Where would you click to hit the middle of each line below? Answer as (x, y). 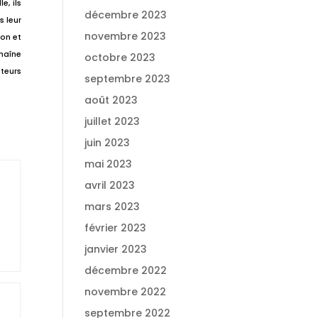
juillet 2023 (113, 121)
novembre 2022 (126, 292)
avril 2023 (110, 185)
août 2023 (111, 100)
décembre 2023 (126, 15)
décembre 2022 (126, 270)
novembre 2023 (126, 36)
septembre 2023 (128, 79)
